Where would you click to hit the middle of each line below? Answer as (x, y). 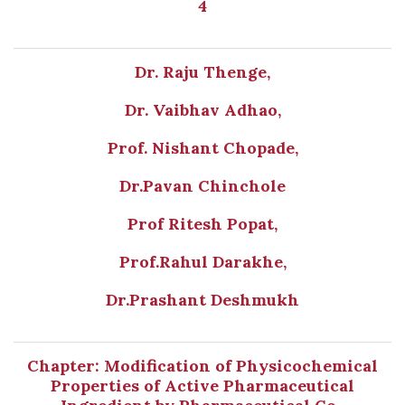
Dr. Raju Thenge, (202, 72)
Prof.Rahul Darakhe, (202, 262)
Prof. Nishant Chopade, (202, 148)
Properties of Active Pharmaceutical (202, 386)
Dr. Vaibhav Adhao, (202, 110)
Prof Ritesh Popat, (202, 224)
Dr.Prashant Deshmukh (202, 300)
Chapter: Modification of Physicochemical (202, 366)
